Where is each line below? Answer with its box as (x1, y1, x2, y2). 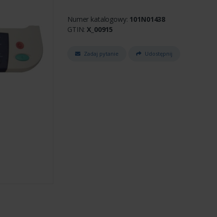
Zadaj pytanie (84, 49, 119, 57)
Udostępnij (144, 49, 172, 57)
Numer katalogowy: (67, 14, 130, 24)
